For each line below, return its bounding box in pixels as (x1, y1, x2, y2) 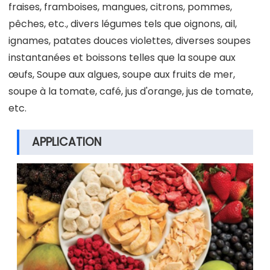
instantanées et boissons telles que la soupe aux (8, 50, 236, 64)
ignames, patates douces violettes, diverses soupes (8, 33, 251, 48)
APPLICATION (32, 133, 101, 150)
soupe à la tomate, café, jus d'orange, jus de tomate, (8, 84, 253, 98)
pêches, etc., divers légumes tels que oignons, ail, (8, 16, 237, 31)
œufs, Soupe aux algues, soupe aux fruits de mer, (8, 67, 235, 81)
